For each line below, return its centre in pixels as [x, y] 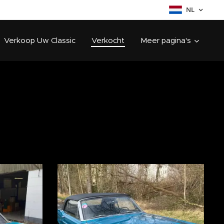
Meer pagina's [166, 40]
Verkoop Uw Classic [40, 40]
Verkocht [108, 40]
